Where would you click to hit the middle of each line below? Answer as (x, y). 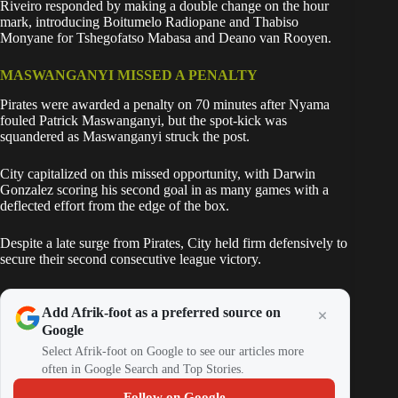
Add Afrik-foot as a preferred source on (161, 313)
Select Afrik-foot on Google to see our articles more (173, 352)
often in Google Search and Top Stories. (143, 370)
